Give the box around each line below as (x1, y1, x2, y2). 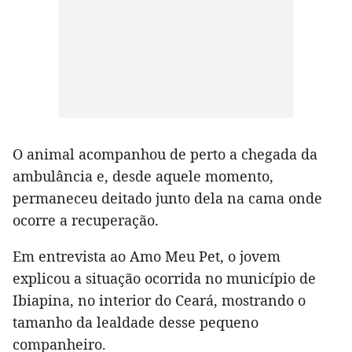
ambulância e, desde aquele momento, (13, 167, 273, 186)
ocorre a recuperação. (13, 211, 159, 230)
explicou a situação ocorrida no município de (13, 269, 316, 288)
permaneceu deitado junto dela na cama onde (13, 189, 322, 208)
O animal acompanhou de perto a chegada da (13, 145, 317, 164)
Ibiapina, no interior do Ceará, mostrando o (13, 291, 306, 310)
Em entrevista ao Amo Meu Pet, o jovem (13, 247, 280, 266)
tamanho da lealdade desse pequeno (13, 313, 258, 332)
